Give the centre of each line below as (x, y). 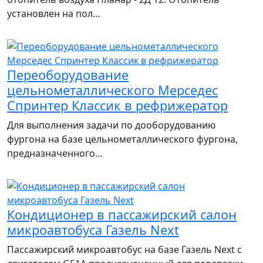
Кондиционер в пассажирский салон (122, 215)
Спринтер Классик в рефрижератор (117, 105)
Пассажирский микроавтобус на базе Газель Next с (124, 249)
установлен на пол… (54, 14)
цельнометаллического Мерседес (112, 90)
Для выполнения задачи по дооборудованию (111, 125)
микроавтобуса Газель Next (93, 230)
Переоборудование (68, 75)
